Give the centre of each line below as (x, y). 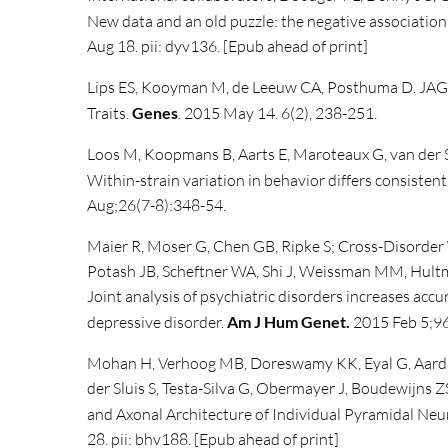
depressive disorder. (157, 322)
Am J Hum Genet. (288, 321)
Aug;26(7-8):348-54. (156, 205)
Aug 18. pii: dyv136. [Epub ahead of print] (227, 46)
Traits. (109, 113)
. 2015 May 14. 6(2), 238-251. (277, 113)
